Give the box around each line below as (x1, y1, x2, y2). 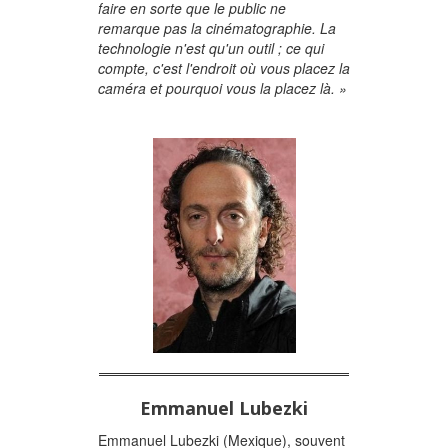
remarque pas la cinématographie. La (98, 18, 336, 38)
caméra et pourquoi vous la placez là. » (98, 78, 347, 98)
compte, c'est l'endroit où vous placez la (98, 58, 350, 78)
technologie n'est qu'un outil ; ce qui (98, 38, 324, 58)
